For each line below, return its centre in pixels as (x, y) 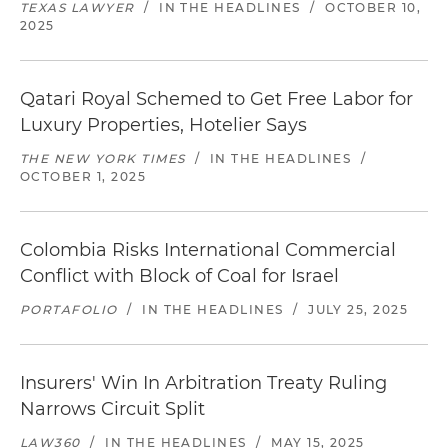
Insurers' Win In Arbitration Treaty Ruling (203, 383)
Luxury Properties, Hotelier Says (163, 125)
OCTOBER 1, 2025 (83, 176)
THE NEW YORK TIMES (103, 158)
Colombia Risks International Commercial (208, 250)
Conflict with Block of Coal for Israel (179, 276)
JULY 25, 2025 (358, 309)
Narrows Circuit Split (112, 409)
